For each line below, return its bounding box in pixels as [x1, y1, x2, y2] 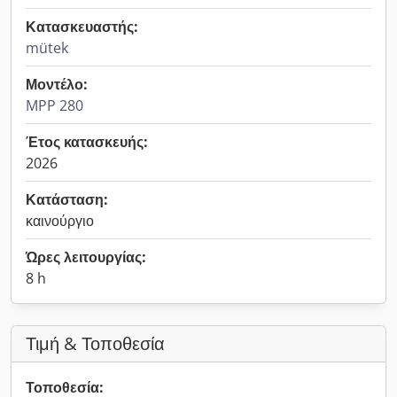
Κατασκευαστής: [26, 17, 138, 36]
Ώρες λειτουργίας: [26, 247, 146, 267]
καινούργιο [26, 211, 94, 230]
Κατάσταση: [26, 190, 108, 209]
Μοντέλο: [26, 74, 88, 94]
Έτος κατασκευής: [26, 132, 148, 152]
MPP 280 [26, 96, 83, 115]
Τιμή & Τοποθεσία [26, 331, 165, 355]
